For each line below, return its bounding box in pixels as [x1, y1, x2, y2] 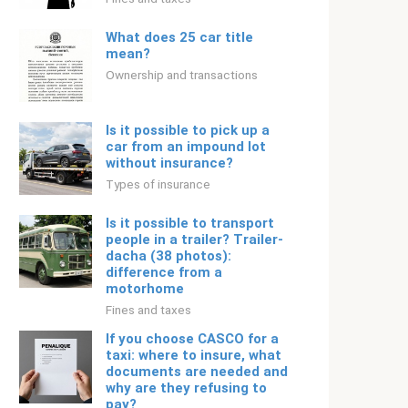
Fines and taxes [106, 302, 191, 317]
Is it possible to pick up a [106, 122, 270, 138]
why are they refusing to [106, 380, 267, 396]
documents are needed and [106, 363, 288, 380]
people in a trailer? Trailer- [106, 231, 283, 248]
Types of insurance [106, 177, 210, 191]
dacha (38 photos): [106, 248, 231, 264]
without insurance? [106, 155, 233, 171]
